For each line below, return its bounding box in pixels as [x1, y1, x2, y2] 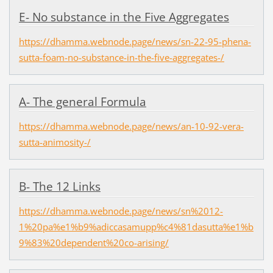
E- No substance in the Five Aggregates [18, 9, 229, 25]
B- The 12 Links [18, 178, 101, 194]
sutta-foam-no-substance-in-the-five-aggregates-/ [18, 51, 224, 63]
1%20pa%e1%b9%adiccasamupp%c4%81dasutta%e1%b [18, 221, 253, 233]
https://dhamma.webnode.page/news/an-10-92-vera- [18, 119, 244, 132]
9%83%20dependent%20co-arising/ [18, 236, 169, 249]
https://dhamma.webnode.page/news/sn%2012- [18, 205, 223, 218]
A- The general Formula [18, 93, 146, 110]
